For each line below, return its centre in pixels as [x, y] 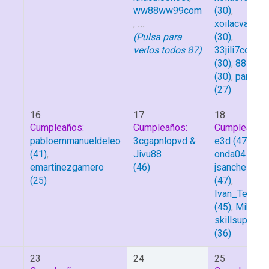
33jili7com [236, 50]
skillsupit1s [239, 220]
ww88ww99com [168, 11]
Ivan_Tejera [238, 194]
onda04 [230, 154]
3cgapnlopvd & [165, 141]
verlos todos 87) [168, 50]
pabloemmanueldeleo [75, 141]
